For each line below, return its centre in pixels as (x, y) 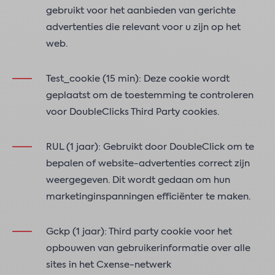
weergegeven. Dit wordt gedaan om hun (138, 180)
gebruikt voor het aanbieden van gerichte (141, 11)
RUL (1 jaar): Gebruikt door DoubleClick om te (150, 147)
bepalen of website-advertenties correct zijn (148, 164)
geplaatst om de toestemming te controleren (150, 95)
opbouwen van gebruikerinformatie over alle (148, 248)
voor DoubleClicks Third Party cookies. (133, 112)
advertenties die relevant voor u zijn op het (143, 27)
